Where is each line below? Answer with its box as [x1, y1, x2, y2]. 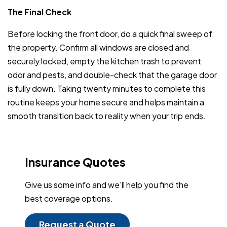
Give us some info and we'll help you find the [25, 179, 188, 191]
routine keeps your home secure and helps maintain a [8, 97, 204, 108]
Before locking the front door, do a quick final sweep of [8, 28, 212, 40]
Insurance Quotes [25, 155, 126, 170]
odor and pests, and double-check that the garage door [8, 69, 217, 81]
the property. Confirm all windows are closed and [8, 42, 189, 53]
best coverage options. [25, 193, 113, 204]
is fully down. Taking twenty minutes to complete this [8, 83, 206, 94]
